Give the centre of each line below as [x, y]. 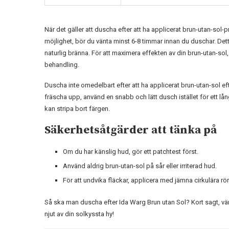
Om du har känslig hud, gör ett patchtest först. [131, 151]
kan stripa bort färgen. [77, 108]
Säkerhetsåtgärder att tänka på [131, 130]
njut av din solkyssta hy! [79, 214]
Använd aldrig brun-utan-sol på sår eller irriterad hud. [140, 166]
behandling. [62, 64]
